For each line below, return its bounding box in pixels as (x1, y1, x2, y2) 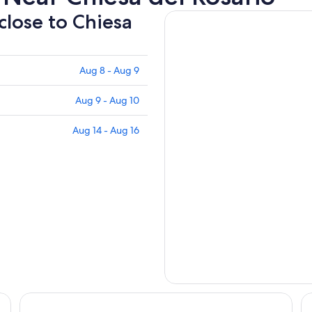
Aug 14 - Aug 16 (72, 123, 139, 136)
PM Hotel (19, 291, 67, 306)
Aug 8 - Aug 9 (79, 63, 139, 77)
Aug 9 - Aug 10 (75, 93, 139, 107)
